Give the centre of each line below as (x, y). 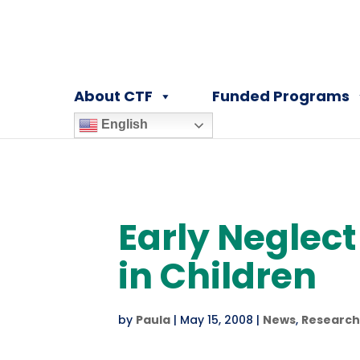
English (123, 125)
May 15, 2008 (217, 320)
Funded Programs (281, 96)
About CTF (114, 96)
